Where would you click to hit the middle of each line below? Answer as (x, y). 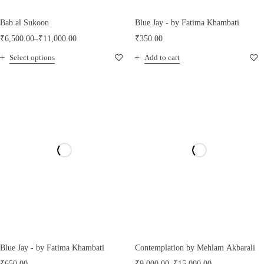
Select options (32, 58)
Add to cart (162, 58)
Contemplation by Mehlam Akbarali (195, 247)
